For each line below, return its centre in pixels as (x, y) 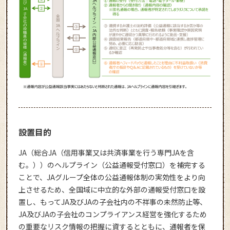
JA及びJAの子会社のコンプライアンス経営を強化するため (112, 214)
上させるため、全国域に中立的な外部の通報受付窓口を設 (112, 190)
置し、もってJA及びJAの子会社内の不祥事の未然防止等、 (112, 202)
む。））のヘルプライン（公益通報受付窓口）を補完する (112, 165)
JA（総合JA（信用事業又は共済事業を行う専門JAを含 (106, 153)
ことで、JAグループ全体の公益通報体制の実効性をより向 (112, 177)
